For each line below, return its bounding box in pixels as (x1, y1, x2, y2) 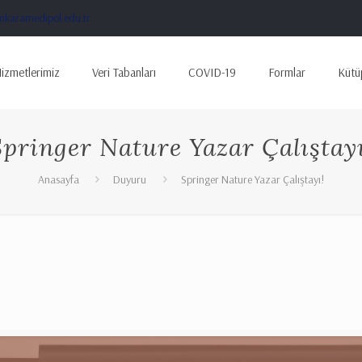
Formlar (267, 65, 305, 80)
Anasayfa (37, 172, 79, 187)
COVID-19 (187, 65, 236, 80)
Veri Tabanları (91, 65, 156, 80)
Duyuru (113, 172, 147, 187)
